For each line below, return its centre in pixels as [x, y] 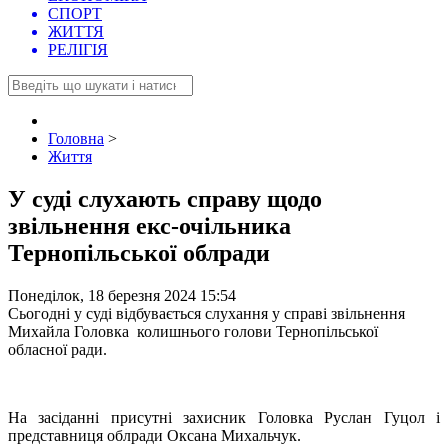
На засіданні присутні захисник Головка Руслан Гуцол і [224, 418]
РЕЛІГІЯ [78, 50]
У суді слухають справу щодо [165, 199]
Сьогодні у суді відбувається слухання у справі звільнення [206, 314]
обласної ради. [57, 350]
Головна [76, 139]
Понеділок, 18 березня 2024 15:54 [122, 296]
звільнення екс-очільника [149, 226]
